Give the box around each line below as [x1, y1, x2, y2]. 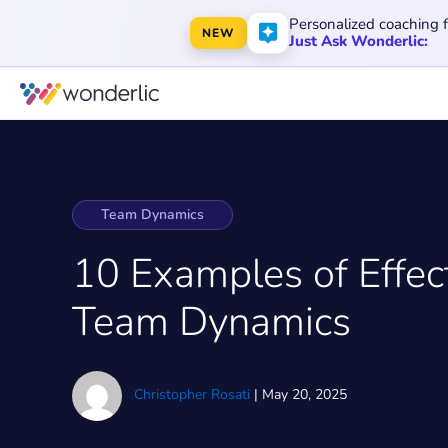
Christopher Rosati [134, 385, 250, 405]
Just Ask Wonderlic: [288, 31, 428, 51]
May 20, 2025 [262, 385, 347, 405]
